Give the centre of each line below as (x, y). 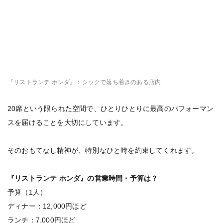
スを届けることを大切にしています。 (68, 122)
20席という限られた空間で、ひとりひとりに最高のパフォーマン (111, 109)
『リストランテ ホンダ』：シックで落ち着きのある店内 (84, 82)
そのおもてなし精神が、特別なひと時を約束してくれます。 (103, 150)
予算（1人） (27, 192)
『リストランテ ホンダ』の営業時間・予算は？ (83, 178)
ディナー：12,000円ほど (47, 206)
